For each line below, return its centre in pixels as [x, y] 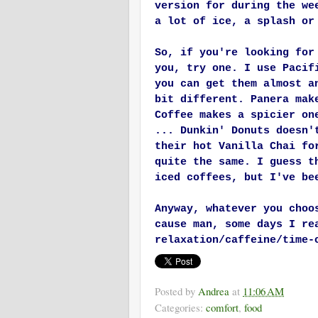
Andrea [214, 291]
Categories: [180, 308]
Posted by [176, 291]
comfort [222, 308]
